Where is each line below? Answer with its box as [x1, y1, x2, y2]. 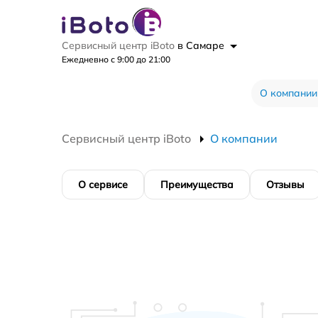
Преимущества [160, 178, 234, 192]
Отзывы [266, 178, 305, 192]
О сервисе [78, 178, 128, 192]
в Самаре [177, 39, 227, 53]
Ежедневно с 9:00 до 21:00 [62, 54, 170, 65]
